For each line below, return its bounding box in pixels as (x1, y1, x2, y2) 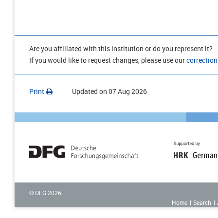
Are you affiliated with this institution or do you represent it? (29, 43, 213, 53)
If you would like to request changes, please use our (29, 55, 186, 65)
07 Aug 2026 (109, 86, 147, 96)
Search (193, 198, 211, 206)
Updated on (72, 86, 107, 96)
